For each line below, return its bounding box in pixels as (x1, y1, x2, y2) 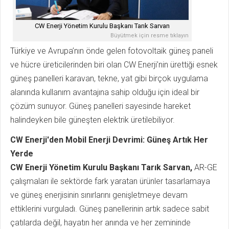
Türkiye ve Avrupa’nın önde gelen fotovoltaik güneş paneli (10, 46, 213, 56)
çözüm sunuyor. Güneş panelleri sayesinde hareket (10, 101, 191, 111)
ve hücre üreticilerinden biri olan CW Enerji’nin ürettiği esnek (10, 60, 218, 70)
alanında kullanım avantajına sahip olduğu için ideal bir (10, 87, 199, 97)
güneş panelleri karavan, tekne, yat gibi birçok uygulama (10, 74, 208, 83)
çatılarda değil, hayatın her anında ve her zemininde (10, 218, 191, 227)
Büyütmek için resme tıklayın (110, 32, 189, 39)
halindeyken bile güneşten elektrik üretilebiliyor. (10, 115, 175, 125)
